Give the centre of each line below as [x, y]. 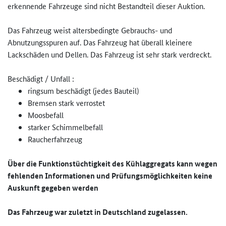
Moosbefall [46, 115]
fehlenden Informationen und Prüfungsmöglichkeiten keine [110, 176]
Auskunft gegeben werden [54, 188]
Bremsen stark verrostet [66, 103]
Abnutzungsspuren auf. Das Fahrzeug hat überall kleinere [100, 42]
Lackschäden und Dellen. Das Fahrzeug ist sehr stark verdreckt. [109, 54]
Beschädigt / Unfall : [41, 79]
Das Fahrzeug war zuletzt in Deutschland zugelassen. [98, 212]
